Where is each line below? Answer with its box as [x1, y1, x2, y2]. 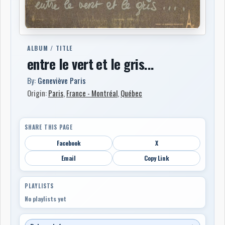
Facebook [56, 138, 81, 147]
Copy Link [144, 153, 169, 162]
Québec [121, 87, 142, 98]
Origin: [27, 87, 48, 98]
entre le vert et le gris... [27, 54, 154, 74]
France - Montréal [66, 87, 118, 98]
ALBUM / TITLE [27, 44, 73, 52]
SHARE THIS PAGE [25, 123, 73, 131]
